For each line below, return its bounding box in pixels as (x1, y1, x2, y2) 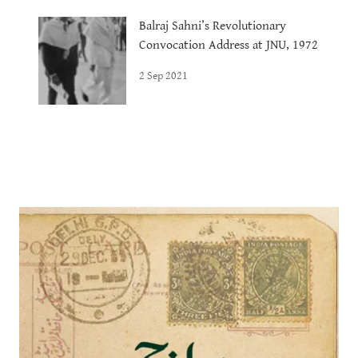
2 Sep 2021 (139, 69, 188, 82)
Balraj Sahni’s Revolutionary (139, 18, 286, 34)
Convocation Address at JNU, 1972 (139, 37, 318, 53)
